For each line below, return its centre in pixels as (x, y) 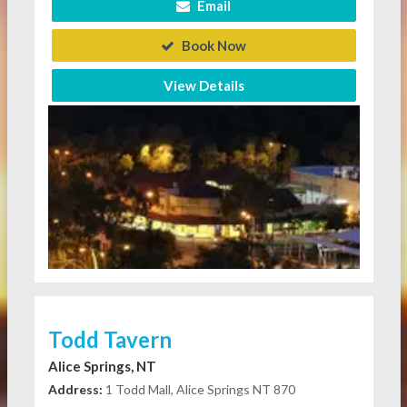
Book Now (213, 46)
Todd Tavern (109, 340)
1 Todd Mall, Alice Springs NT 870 (199, 390)
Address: (75, 390)
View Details (203, 86)
